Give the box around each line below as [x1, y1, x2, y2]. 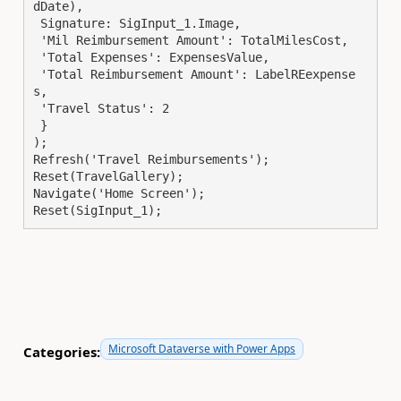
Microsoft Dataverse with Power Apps [108, 340, 295, 356]
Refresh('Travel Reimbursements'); [33, 151, 269, 166]
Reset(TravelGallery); [33, 168, 183, 183]
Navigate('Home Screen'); [33, 185, 205, 200]
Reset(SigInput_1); [33, 202, 162, 218]
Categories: [23, 343, 100, 361]
